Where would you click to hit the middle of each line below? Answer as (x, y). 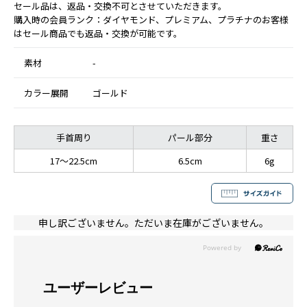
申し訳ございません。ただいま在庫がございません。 (153, 222)
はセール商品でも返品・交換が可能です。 (98, 33)
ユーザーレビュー (98, 288)
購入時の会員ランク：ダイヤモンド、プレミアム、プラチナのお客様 (151, 19)
